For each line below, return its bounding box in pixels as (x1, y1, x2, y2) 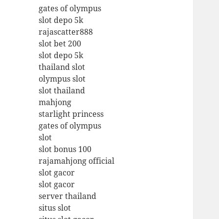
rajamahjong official (39, 155, 115, 167)
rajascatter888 (39, 26, 93, 38)
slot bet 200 (39, 38, 82, 49)
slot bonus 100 (39, 144, 92, 155)
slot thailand (39, 85, 86, 96)
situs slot (39, 202, 71, 214)
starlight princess (39, 109, 104, 120)
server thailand (39, 191, 97, 202)
